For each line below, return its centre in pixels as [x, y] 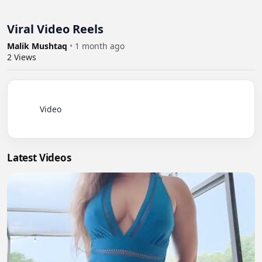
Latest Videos [39, 158]
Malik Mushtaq [38, 46]
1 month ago [100, 46]
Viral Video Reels [55, 29]
